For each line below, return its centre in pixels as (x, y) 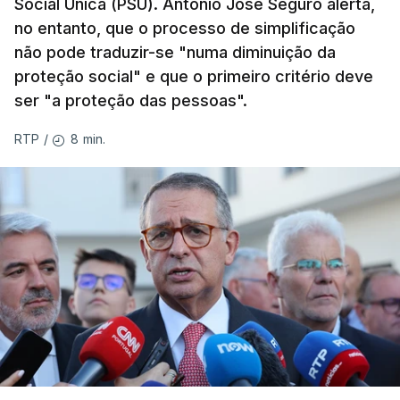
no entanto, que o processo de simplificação (185, 28)
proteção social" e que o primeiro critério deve (194, 76)
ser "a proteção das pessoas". (131, 100)
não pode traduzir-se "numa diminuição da (175, 52)
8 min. (88, 138)
